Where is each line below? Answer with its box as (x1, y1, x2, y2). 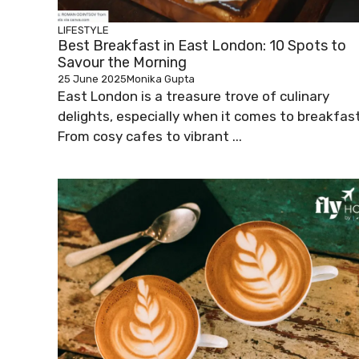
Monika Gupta (127, 73, 195, 86)
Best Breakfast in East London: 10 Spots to (58, 37, 346, 55)
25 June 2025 (58, 73, 127, 86)
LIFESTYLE (58, 24, 109, 37)
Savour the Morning (58, 54, 187, 72)
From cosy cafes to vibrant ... (58, 128, 242, 145)
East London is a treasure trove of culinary (58, 88, 329, 105)
